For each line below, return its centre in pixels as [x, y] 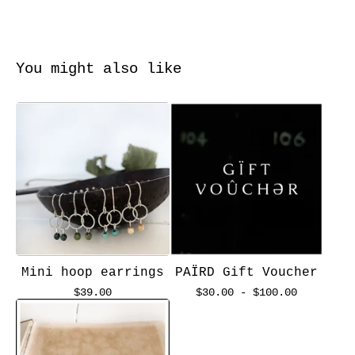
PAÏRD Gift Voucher [246, 273]
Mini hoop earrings [93, 273]
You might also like [99, 69]
